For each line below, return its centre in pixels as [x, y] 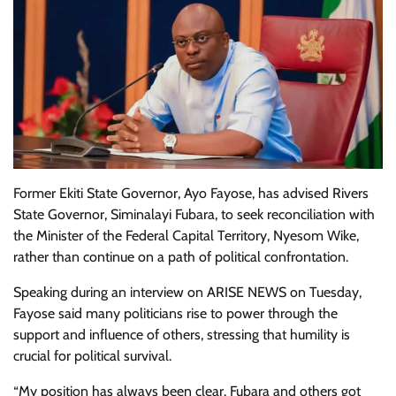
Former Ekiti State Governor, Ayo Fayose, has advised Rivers [191, 193]
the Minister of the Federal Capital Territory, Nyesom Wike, [186, 236]
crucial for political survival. [92, 356]
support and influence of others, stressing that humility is [182, 335]
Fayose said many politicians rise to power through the [175, 313]
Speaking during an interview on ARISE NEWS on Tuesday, [187, 292]
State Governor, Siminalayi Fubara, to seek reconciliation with [194, 214]
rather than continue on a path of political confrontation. [181, 257]
